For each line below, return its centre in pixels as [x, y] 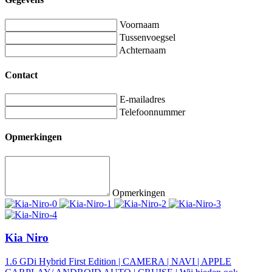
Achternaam [142, 50]
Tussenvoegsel [148, 37]
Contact [21, 75]
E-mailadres [142, 100]
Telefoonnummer [152, 112]
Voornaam [139, 24]
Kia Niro [27, 238]
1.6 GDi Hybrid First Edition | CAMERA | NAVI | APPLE [118, 262]
